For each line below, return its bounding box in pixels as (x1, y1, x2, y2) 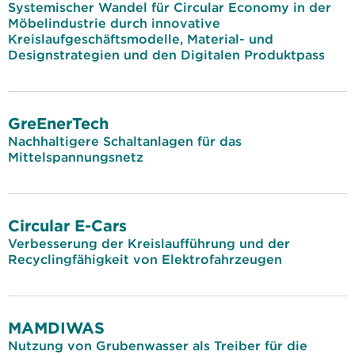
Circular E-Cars (8, 216, 127, 235)
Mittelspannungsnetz (8, 149, 143, 165)
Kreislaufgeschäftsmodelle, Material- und (8, 31, 273, 47)
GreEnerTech (8, 113, 109, 133)
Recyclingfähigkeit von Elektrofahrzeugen (8, 251, 282, 267)
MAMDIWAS (8, 318, 105, 338)
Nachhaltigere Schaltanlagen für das (8, 133, 242, 149)
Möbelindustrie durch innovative (8, 15, 220, 31)
